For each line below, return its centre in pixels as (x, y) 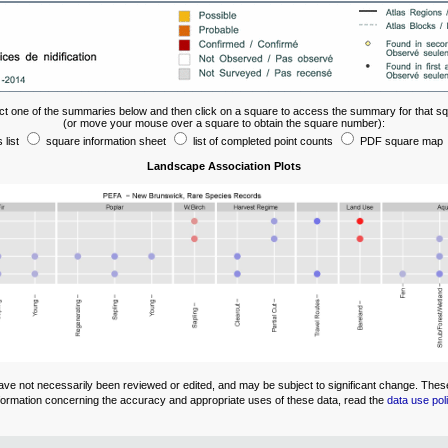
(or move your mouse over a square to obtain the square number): (224, 122)
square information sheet (106, 140)
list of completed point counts (263, 140)
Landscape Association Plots (224, 165)
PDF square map (401, 140)
